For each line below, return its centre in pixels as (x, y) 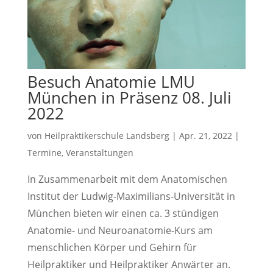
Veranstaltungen (99, 153)
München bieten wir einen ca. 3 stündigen (123, 214)
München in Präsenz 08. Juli (129, 98)
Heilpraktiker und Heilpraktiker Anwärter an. (129, 265)
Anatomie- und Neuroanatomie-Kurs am (120, 231)
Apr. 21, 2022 (205, 136)
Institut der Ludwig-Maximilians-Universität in (131, 197)
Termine (44, 153)
